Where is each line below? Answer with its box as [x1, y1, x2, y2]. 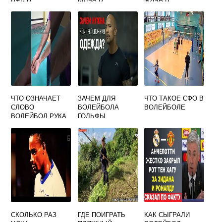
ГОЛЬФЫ [77, 111, 106, 121]
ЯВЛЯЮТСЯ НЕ [144, 12, 192, 22]
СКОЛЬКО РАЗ [11, 210, 57, 220]
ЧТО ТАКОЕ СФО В [144, 93, 204, 103]
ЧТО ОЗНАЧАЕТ [11, 93, 61, 103]
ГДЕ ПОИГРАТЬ [77, 210, 125, 220]
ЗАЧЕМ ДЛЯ [77, 93, 115, 103]
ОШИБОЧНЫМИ [144, 21, 194, 31]
